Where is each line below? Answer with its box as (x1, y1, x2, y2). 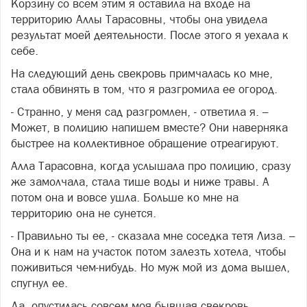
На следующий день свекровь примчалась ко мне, (11, 66, 273, 80)
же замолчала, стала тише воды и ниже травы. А (11, 174, 269, 188)
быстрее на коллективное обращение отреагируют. (11, 136, 279, 150)
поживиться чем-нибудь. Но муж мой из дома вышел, (11, 260, 290, 274)
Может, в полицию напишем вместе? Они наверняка (11, 120, 288, 134)
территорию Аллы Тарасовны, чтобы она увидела (11, 12, 267, 26)
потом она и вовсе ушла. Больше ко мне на (11, 190, 238, 204)
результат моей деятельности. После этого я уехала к (11, 27, 288, 42)
